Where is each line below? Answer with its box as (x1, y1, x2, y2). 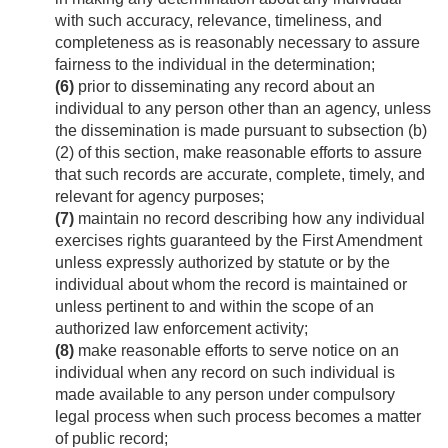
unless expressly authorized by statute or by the (55, 254, 390, 272)
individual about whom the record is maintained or (55, 276, 407, 294)
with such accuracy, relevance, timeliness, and (55, 12, 382, 30)
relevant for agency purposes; (55, 188, 264, 206)
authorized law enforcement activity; (55, 320, 308, 338)
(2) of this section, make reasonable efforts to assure (55, 144, 422, 162)
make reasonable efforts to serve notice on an (74, 342, 399, 360)
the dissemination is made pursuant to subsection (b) (55, 122, 427, 140)
